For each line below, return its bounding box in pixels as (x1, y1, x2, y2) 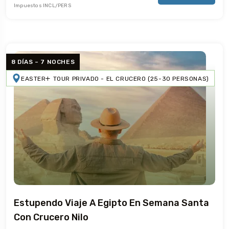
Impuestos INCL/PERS (14, 2, 71, 9)
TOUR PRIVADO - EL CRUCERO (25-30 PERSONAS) (53, 75, 209, 82)
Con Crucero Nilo (14, 211, 88, 223)
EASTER (21, 75, 46, 82)
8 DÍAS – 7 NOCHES (11, 58, 75, 65)
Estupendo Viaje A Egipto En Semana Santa (14, 197, 209, 209)
